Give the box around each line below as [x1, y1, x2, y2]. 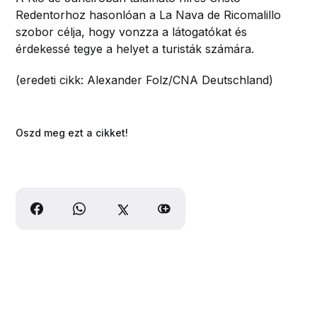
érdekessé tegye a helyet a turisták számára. [16, 41, 255, 56]
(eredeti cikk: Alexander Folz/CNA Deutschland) [16, 72, 274, 87]
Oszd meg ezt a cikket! [16, 126, 129, 139]
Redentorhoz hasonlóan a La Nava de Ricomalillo [16, 7, 282, 22]
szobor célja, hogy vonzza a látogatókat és [16, 24, 248, 39]
